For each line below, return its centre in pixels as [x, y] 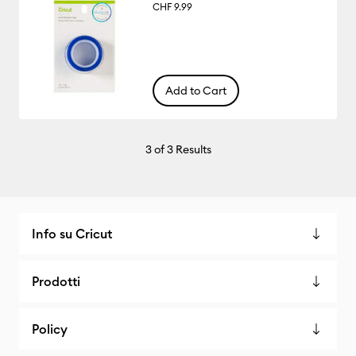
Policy [50, 329]
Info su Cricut [72, 234]
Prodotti [56, 281]
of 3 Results [181, 149]
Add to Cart [195, 90]
